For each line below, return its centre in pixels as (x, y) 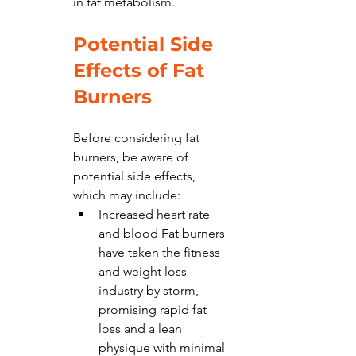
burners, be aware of (132, 157)
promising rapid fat (154, 310)
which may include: (127, 195)
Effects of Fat (141, 70)
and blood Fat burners (163, 233)
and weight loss (144, 271)
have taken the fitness (161, 252)
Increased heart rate (156, 214)
